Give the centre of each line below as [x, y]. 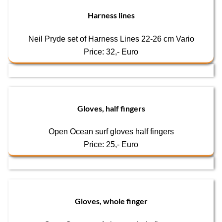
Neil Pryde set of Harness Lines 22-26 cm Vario [111, 39]
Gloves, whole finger [111, 201]
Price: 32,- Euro [111, 52]
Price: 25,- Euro [111, 145]
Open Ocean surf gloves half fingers [111, 132]
